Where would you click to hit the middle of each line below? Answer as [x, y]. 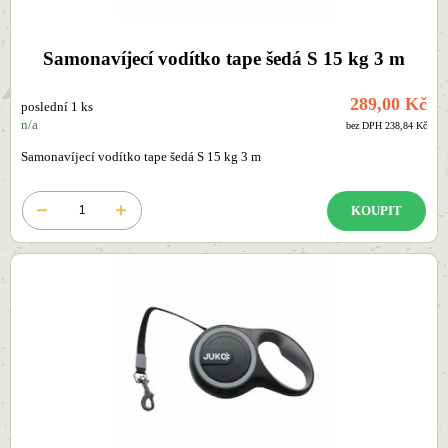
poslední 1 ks [57, 107]
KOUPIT [376, 210]
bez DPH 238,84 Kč [386, 126]
